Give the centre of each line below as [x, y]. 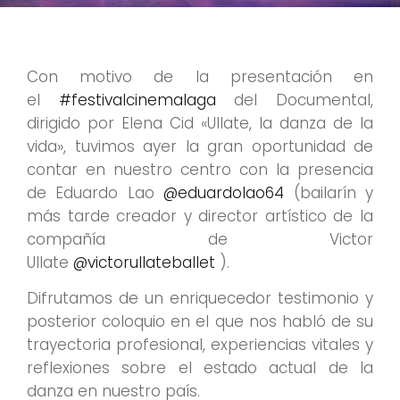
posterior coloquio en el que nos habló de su [200, 322]
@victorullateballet [144, 262]
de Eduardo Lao [96, 192]
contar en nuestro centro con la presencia [200, 169]
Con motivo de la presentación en [200, 76]
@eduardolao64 [224, 192]
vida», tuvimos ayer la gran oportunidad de [200, 146]
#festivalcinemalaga [137, 100]
